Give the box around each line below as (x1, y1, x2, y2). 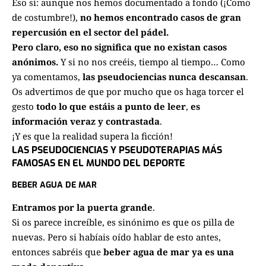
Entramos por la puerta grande (12, 201, 153, 213)
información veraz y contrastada (12, 115, 160, 128)
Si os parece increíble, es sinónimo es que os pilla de (12, 216, 235, 228)
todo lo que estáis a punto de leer (36, 100, 186, 113)
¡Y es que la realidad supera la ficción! (12, 130, 173, 142)
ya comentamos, (12, 71, 80, 83)
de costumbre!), (12, 11, 80, 24)
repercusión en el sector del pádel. (12, 26, 169, 39)
